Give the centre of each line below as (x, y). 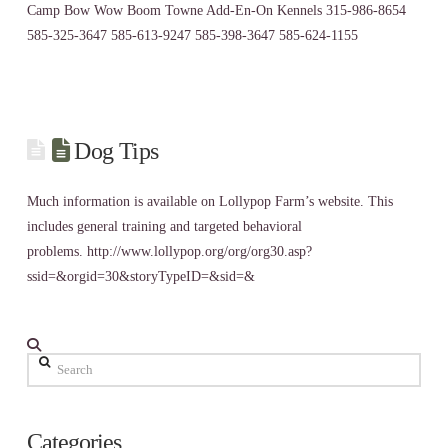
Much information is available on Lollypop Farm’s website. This (209, 201)
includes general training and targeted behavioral (164, 226)
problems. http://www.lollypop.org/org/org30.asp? (169, 251)
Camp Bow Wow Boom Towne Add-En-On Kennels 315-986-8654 (216, 10)
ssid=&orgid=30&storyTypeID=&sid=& (140, 276)
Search (44, 364)
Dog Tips (116, 150)
